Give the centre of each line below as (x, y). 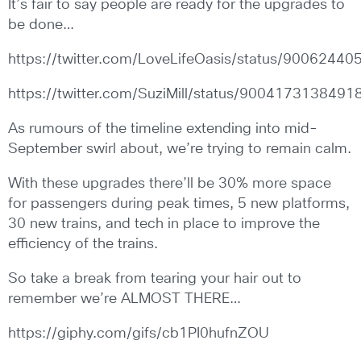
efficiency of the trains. (83, 244)
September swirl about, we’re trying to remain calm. (180, 149)
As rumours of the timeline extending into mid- (163, 129)
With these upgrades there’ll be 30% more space (170, 184)
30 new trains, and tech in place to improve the (164, 224)
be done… (41, 25)
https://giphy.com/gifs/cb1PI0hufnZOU (139, 334)
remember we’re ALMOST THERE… (124, 299)
